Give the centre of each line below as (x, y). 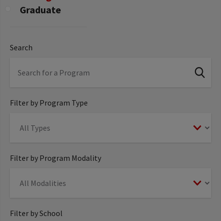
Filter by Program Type (49, 103)
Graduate (40, 10)
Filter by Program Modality (55, 158)
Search (21, 47)
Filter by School (36, 213)
